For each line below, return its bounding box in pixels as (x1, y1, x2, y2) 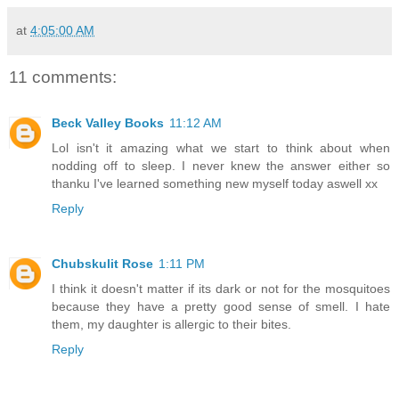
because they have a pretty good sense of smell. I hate (52, 299, 390, 314)
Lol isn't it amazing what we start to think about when (52, 141, 390, 156)
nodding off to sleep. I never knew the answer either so (52, 159, 390, 174)
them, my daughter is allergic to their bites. (52, 317, 291, 332)
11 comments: (9, 67, 117, 86)
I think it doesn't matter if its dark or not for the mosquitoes (52, 281, 390, 297)
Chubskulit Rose (52, 256, 153, 272)
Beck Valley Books (52, 116, 164, 131)
